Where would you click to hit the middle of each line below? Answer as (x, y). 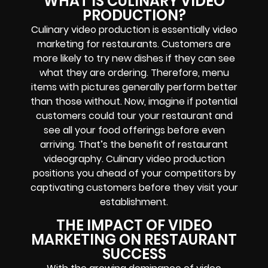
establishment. (134, 202)
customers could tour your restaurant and (134, 116)
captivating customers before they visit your (134, 188)
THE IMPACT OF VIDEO (134, 225)
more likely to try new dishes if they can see (134, 59)
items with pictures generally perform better (134, 87)
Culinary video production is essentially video (134, 30)
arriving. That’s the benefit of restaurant (134, 145)
